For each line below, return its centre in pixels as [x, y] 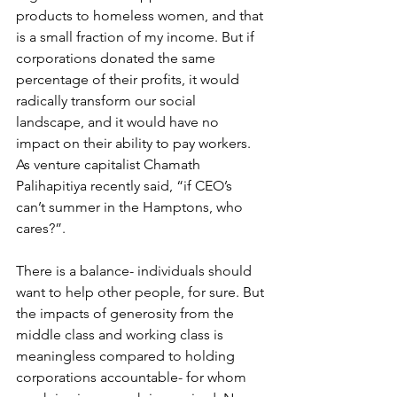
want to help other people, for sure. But [142, 292]
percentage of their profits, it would [129, 79]
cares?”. [43, 228]
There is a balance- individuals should [136, 271]
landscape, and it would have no [119, 122]
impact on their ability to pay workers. [135, 143]
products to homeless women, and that [141, 16]
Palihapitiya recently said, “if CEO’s [126, 186]
